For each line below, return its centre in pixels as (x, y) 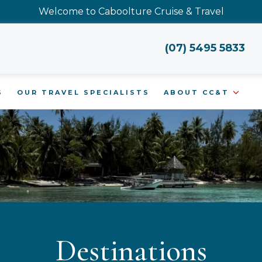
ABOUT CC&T (198, 92)
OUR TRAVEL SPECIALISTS (83, 92)
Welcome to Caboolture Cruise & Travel (131, 11)
